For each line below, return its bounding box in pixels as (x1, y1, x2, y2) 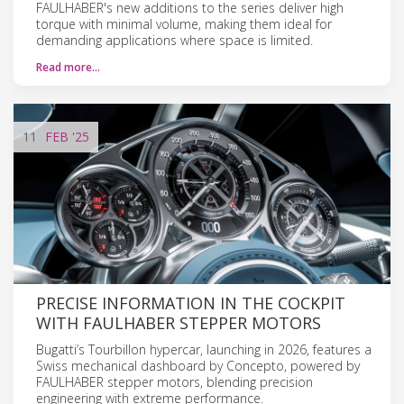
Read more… (36, 59, 100, 75)
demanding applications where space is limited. (36, 31, 313, 49)
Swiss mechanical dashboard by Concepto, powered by (36, 356, 360, 374)
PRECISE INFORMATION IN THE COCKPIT (36, 291, 345, 314)
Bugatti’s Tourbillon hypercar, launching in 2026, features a (36, 340, 372, 358)
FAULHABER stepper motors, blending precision (36, 372, 313, 390)
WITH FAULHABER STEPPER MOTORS (36, 311, 321, 334)
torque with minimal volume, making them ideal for (36, 14, 332, 32)
